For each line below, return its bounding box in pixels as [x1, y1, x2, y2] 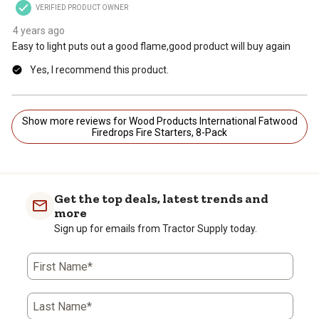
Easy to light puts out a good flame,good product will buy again [12, 40, 291, 52]
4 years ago [13, 24, 65, 36]
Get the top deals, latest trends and [54, 190, 268, 206]
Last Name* [33, 299, 92, 313]
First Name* [33, 259, 93, 273]
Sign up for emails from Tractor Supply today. [54, 222, 257, 234]
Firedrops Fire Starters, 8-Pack [92, 126, 227, 138]
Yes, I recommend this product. [30, 63, 169, 75]
